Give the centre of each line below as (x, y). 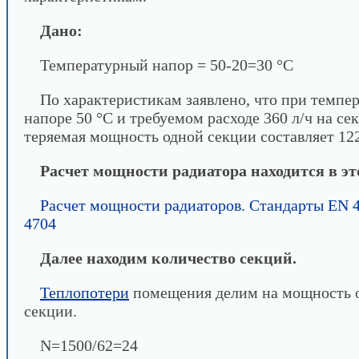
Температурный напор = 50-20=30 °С (167, 65)
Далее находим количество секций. (168, 258)
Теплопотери (85, 292)
